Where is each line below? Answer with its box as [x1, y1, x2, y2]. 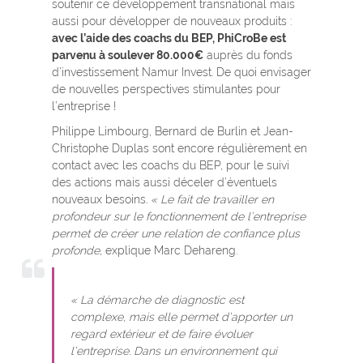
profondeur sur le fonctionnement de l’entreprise [52, 209, 305, 223]
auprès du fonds [203, 48, 293, 62]
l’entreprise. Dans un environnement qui [70, 344, 277, 357]
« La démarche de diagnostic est [70, 293, 244, 306]
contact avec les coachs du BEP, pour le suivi [52, 158, 289, 172]
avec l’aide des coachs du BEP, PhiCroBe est [52, 31, 286, 45]
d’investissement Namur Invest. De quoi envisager [52, 65, 311, 79]
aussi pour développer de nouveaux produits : [52, 14, 292, 28]
